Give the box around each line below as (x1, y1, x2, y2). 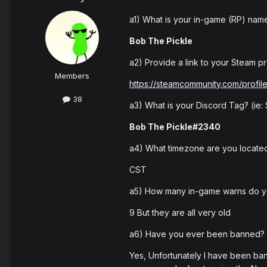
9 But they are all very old (129, 207, 231, 218)
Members (55, 71, 89, 81)
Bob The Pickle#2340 (129, 122, 221, 132)
